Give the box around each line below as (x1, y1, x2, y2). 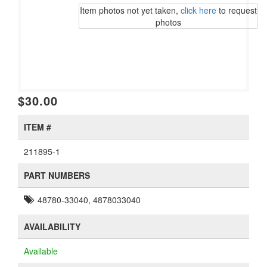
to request (216, 4, 257, 16)
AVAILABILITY (24, 221, 80, 232)
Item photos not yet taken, (79, 4, 181, 16)
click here (180, 4, 216, 16)
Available (24, 245, 58, 257)
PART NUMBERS (24, 169, 90, 181)
